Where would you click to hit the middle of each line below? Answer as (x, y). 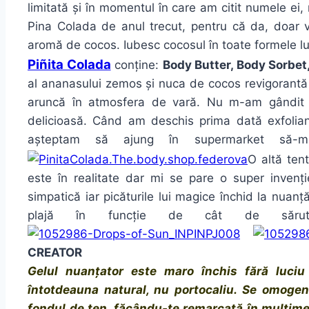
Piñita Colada (69, 65)
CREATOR (55, 253)
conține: (137, 65)
